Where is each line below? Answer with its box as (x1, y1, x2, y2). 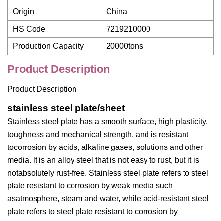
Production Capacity (13, 42, 84, 50)
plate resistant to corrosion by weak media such (7, 182, 173, 190)
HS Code (13, 25, 45, 33)
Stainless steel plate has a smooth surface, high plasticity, (7, 117, 208, 126)
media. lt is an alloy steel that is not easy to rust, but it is (7, 156, 199, 164)
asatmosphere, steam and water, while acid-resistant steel (7, 194, 209, 203)
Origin (13, 7, 34, 16)
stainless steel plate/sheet (7, 103, 125, 113)
